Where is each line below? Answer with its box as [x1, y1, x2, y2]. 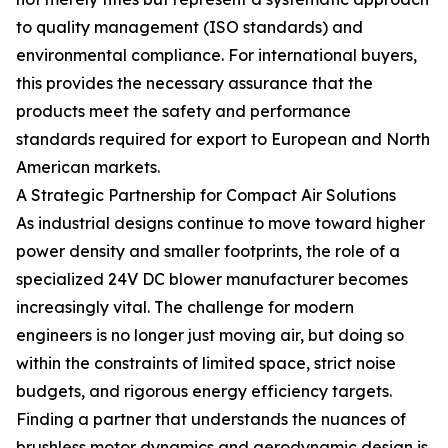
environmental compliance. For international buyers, [16, 45, 417, 65]
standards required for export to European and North [16, 129, 430, 149]
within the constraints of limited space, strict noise [16, 353, 396, 373]
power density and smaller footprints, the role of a [16, 241, 400, 261]
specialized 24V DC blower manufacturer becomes [16, 269, 408, 289]
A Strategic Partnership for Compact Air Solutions [16, 185, 396, 205]
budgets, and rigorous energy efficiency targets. [16, 381, 392, 401]
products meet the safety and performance [16, 101, 351, 121]
